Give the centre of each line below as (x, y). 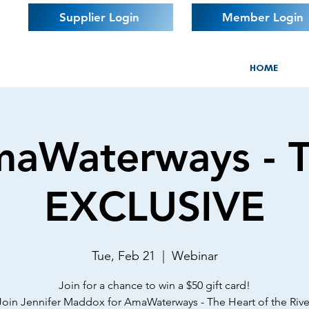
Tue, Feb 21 (123, 256)
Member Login (262, 17)
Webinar (195, 256)
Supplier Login (99, 17)
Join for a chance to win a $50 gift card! (154, 285)
